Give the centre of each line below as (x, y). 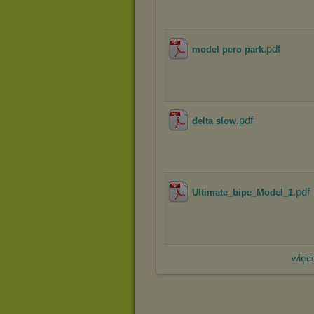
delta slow (214, 121)
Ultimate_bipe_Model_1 (243, 192)
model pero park (228, 49)
